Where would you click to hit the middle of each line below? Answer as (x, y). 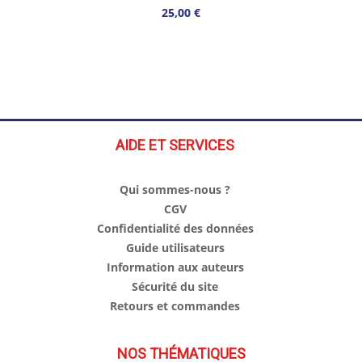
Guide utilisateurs (175, 248)
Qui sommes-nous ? (175, 190)
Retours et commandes (175, 306)
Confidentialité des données (175, 229)
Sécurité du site (175, 287)
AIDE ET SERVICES (175, 145)
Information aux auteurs (175, 267)
